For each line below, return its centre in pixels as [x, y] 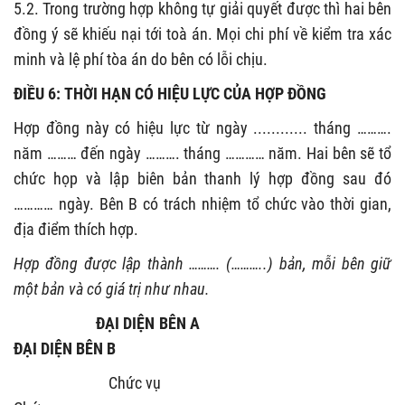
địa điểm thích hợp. [76, 229]
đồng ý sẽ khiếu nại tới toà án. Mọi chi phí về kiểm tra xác [202, 33]
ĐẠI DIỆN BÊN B [65, 348]
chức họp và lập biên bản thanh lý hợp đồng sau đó [202, 178]
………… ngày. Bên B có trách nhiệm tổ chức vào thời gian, [202, 203]
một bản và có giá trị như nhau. [112, 288]
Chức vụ [202, 382]
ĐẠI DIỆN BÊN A [202, 323]
